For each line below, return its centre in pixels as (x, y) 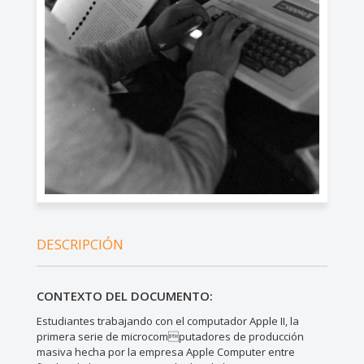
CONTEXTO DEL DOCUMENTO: (124, 296)
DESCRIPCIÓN (80, 245)
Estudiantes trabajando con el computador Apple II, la (167, 321)
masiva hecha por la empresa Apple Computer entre (165, 352)
